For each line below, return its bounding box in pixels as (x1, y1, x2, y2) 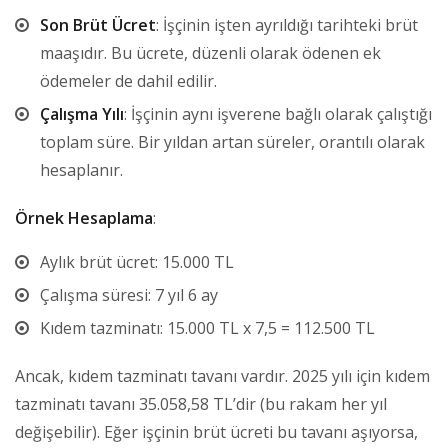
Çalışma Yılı (40, 102, 124, 125)
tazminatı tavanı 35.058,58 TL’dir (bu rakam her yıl (15, 392, 387, 415)
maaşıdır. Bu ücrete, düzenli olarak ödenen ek (40, 41, 381, 64)
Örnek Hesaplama (15, 206, 153, 229)
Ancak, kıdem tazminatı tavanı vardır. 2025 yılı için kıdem (15, 364, 430, 387)
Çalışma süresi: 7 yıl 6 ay (40, 283, 218, 306)
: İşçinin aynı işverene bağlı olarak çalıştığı (124, 102, 432, 125)
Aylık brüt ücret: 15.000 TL (40, 250, 234, 273)
